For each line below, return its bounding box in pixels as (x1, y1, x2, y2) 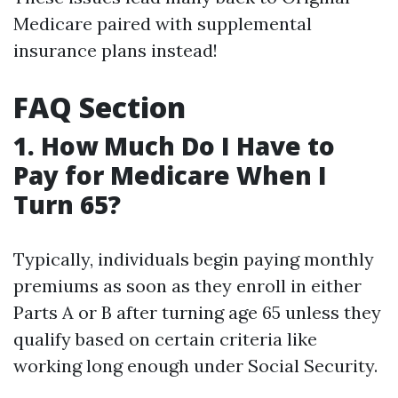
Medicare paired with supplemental (13, 12, 312, 35)
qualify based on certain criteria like (13, 328, 317, 350)
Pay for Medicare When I (13, 158, 327, 192)
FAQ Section (13, 88, 186, 126)
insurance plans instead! (13, 39, 218, 61)
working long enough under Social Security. (13, 354, 378, 377)
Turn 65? (13, 187, 121, 221)
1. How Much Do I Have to (13, 129, 335, 163)
